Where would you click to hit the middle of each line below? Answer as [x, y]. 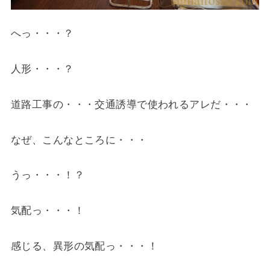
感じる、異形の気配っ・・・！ [84, 246]
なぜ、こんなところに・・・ [79, 140]
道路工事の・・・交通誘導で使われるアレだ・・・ [131, 104]
